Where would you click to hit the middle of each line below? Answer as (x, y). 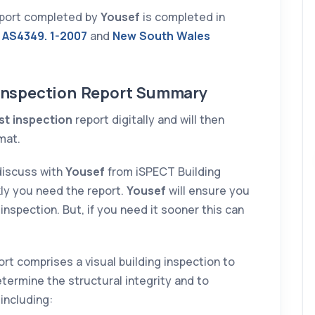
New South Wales (161, 36)
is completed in (182, 17)
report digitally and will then (148, 120)
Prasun (183, 241)
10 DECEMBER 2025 (158, 27)
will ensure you (208, 191)
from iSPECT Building (163, 172)
